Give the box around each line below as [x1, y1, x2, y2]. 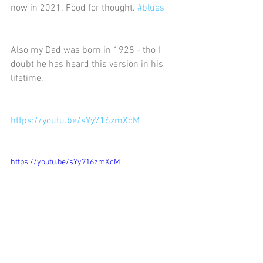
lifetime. [11, 73, 43, 85]
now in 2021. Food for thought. [11, 2, 137, 14]
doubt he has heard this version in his [11, 59, 166, 70]
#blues [137, 2, 164, 14]
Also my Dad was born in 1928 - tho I [11, 45, 163, 56]
